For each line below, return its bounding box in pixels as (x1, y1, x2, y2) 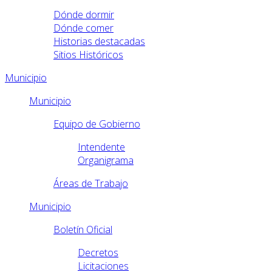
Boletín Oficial (53, 223, 112, 237)
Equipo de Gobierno (53, 117, 140, 131)
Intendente (78, 140, 125, 154)
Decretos (78, 246, 118, 260)
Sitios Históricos (53, 48, 123, 62)
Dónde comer (53, 21, 114, 35)
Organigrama (78, 154, 134, 168)
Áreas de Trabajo (53, 177, 128, 191)
